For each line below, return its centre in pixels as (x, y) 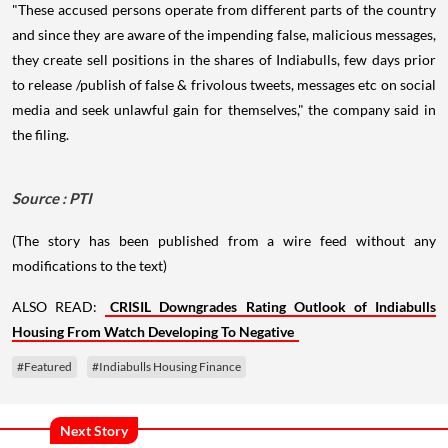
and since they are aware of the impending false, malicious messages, (224, 34)
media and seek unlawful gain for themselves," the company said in (224, 109)
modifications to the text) (89, 265)
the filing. (40, 134)
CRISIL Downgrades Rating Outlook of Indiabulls (273, 306)
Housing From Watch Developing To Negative (153, 331)
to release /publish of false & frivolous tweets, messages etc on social (224, 84)
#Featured (44, 366)
